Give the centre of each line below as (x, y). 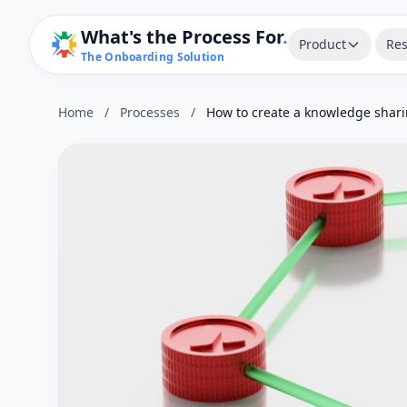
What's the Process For (182, 37)
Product (323, 44)
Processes (150, 112)
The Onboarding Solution (153, 57)
